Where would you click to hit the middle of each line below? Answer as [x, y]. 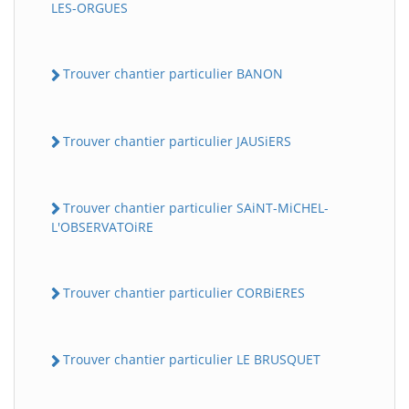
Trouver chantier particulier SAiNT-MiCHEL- [196, 207]
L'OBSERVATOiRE [102, 227]
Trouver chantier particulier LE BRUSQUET [192, 360]
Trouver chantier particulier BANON [173, 74]
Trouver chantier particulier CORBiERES [184, 293]
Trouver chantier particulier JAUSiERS [177, 141]
